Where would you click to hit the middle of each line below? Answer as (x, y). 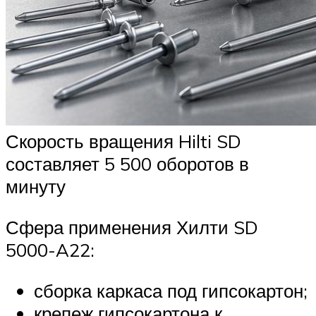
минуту (36, 187)
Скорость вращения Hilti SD (123, 141)
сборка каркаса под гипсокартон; (171, 290)
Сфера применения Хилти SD (132, 227)
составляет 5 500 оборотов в (127, 164)
